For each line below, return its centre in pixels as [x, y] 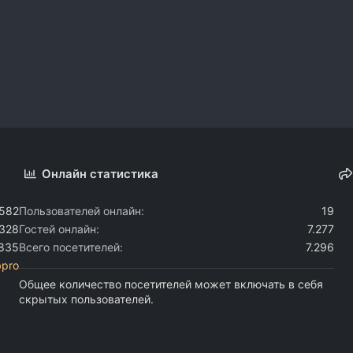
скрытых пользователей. [86, 299]
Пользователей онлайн [80, 210]
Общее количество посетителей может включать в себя [171, 284]
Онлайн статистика [100, 173]
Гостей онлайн [58, 229]
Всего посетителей [69, 247]
